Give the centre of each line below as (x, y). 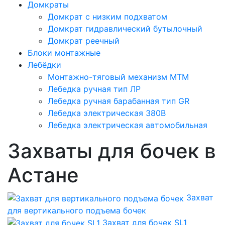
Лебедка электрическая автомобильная (128, 125)
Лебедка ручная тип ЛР (94, 89)
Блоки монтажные (64, 53)
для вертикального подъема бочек (77, 210)
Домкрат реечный (84, 41)
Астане (43, 175)
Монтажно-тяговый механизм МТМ (118, 77)
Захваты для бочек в (112, 151)
